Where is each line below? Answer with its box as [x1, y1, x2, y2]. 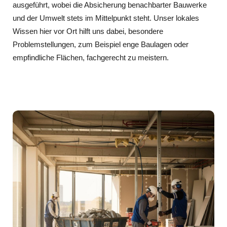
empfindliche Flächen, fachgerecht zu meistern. [13, 53, 169, 62]
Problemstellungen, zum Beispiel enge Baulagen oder [13, 40, 188, 49]
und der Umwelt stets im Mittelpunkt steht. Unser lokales [13, 13, 199, 22]
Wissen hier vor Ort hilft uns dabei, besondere [13, 26, 163, 35]
